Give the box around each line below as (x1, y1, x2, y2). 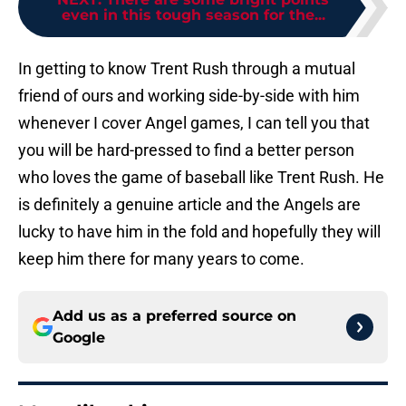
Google (53, 329, 105, 347)
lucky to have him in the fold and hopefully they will (18, 222, 381, 242)
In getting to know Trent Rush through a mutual (18, 59, 355, 79)
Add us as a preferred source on (53, 307, 296, 325)
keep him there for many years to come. (18, 249, 304, 269)
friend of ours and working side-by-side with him (18, 86, 360, 106)
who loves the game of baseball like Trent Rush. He (18, 168, 384, 188)
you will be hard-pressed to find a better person (18, 140, 354, 160)
